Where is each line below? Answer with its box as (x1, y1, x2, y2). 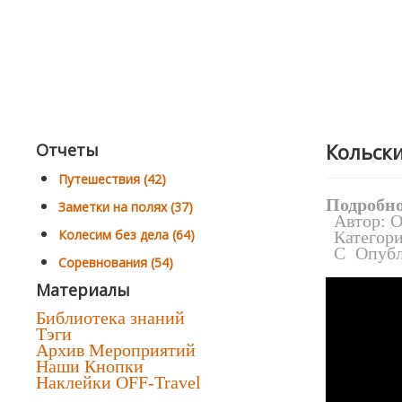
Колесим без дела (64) (58, 226, 195, 243)
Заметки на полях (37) (58, 198, 193, 215)
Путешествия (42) (58, 170, 166, 188)
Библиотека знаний (36, 308, 185, 328)
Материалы (36, 279, 130, 301)
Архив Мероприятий (36, 340, 196, 360)
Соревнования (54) (58, 254, 173, 271)
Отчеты (36, 139, 99, 161)
